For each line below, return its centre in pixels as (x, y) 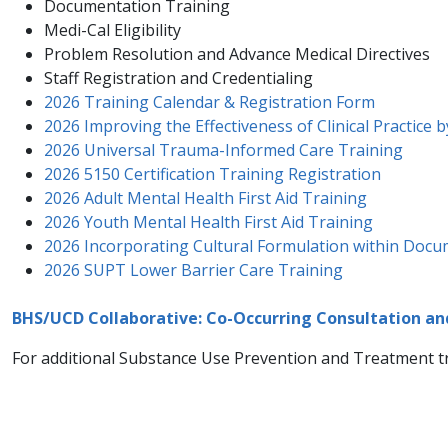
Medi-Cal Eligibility (112, 30)
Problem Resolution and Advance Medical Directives (237, 54)
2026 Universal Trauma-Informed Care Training (223, 150)
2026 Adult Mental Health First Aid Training (205, 198)
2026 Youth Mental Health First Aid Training (208, 222)
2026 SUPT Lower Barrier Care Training (193, 270)
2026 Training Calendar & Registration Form (209, 102)
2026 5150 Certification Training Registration (212, 174)
